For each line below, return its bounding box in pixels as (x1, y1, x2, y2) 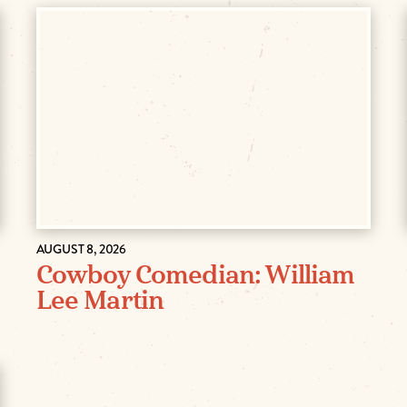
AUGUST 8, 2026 (35, 239, 127, 258)
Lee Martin (35, 283, 164, 318)
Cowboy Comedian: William (35, 258, 355, 293)
